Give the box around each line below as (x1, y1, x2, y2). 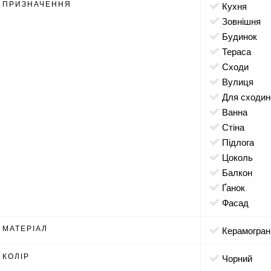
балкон (228, 166, 253, 178)
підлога (229, 135, 255, 148)
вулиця (228, 75, 254, 88)
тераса (227, 45, 252, 57)
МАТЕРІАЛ (2, 223, 48, 233)
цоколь (229, 151, 253, 163)
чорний (228, 252, 253, 264)
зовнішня (227, 15, 261, 27)
